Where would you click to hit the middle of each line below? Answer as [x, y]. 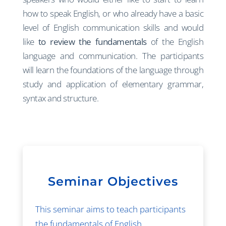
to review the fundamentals [92, 41]
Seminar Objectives [113, 181]
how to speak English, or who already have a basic [113, 13]
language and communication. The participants [113, 55]
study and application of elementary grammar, [113, 84]
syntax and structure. [61, 98]
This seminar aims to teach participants [110, 209]
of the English [175, 41]
